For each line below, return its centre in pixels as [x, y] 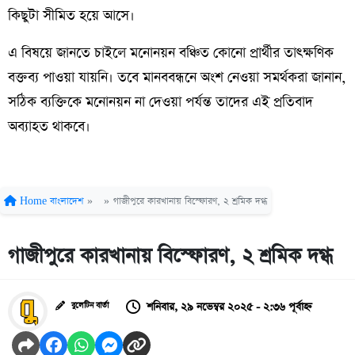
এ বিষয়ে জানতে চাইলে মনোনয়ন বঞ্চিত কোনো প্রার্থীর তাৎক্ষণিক [171, 53]
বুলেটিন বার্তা [90, 305]
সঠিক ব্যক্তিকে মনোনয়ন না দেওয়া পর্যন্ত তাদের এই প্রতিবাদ [160, 103]
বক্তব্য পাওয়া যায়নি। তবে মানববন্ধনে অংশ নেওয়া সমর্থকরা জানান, [177, 78]
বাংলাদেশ [67, 202]
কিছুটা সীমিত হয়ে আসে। [71, 16]
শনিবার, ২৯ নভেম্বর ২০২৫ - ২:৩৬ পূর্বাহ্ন [229, 307]
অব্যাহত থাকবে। [49, 127]
